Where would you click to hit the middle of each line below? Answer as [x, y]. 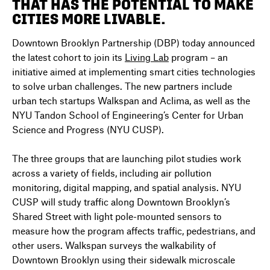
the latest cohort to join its [68, 57]
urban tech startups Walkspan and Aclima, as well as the [131, 100]
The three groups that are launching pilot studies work [127, 158]
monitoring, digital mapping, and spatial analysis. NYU [127, 187]
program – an [198, 57]
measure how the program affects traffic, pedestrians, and [134, 230]
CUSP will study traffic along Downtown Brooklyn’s [121, 201]
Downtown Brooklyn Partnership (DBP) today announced [133, 42]
